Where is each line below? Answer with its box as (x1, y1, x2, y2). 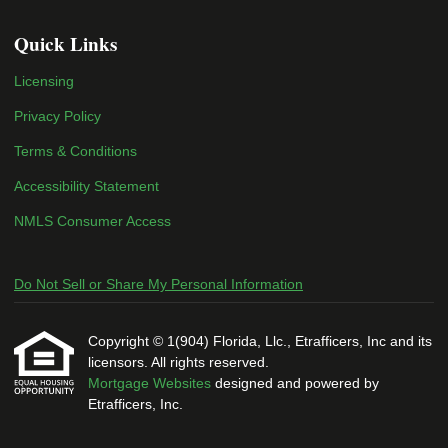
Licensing (14, 73, 74, 89)
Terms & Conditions (14, 143, 137, 159)
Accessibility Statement (14, 178, 159, 194)
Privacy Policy (14, 108, 101, 124)
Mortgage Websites (88, 375, 215, 391)
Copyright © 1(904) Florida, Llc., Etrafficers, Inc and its (88, 333, 432, 349)
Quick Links (14, 30, 117, 59)
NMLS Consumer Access (14, 213, 171, 229)
